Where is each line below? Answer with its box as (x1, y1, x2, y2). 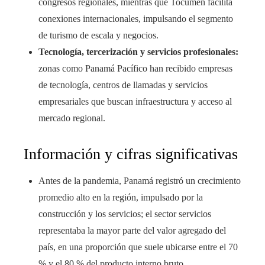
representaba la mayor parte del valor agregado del (38, 225, 226, 235)
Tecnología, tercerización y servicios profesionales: (38, 46, 238, 57)
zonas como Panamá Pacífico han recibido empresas (38, 63, 232, 73)
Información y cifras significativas (24, 145, 238, 163)
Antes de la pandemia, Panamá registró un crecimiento (38, 175, 241, 186)
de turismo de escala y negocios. (38, 30, 159, 40)
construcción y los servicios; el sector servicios (38, 208, 211, 219)
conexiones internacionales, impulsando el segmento (38, 13, 233, 24)
